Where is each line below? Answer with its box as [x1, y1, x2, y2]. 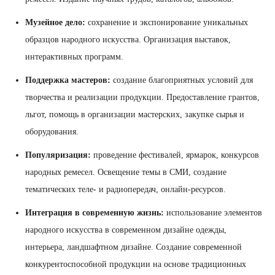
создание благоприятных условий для [110, 75, 253, 85]
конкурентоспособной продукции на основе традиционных [25, 259, 246, 269]
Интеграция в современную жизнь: [25, 207, 164, 217]
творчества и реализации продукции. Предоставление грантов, [25, 92, 260, 102]
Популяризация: [25, 150, 91, 160]
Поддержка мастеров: [25, 75, 110, 85]
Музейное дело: [25, 17, 85, 27]
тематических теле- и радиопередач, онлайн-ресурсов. [25, 184, 226, 194]
